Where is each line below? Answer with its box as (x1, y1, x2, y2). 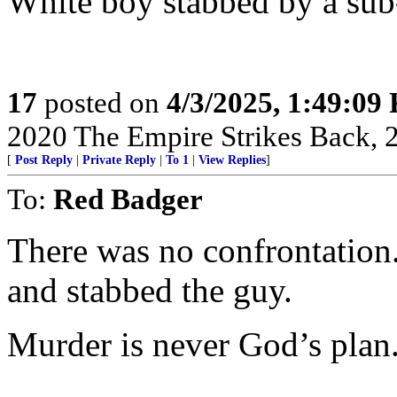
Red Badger (53, 183, 203, 215)
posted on (37, 86, 167, 119)
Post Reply (15, 153, 73, 167)
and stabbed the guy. (7, 271, 292, 309)
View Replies (198, 153, 266, 167)
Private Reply (82, 153, 156, 167)
